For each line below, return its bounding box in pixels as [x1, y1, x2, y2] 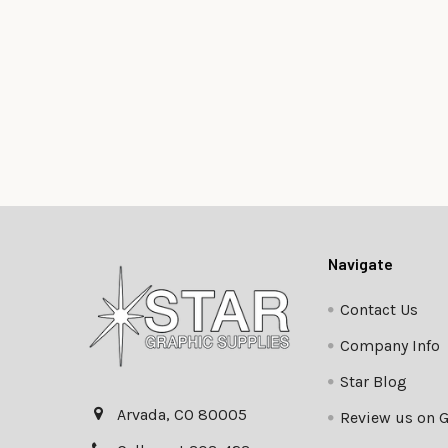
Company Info [340, 336, 441, 356]
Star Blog [340, 372, 408, 392]
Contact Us [340, 300, 419, 320]
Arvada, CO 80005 [117, 405, 247, 425]
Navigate [328, 254, 394, 274]
